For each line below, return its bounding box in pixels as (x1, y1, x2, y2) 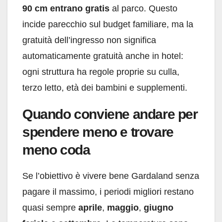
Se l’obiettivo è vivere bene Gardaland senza (22, 171, 199, 181)
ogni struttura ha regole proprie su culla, (22, 67, 179, 77)
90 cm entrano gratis (22, 3, 110, 14)
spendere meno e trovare (22, 124, 173, 140)
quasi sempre (22, 203, 78, 213)
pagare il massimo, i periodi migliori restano (22, 187, 194, 197)
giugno (144, 203, 173, 213)
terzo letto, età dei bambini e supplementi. (22, 83, 187, 93)
